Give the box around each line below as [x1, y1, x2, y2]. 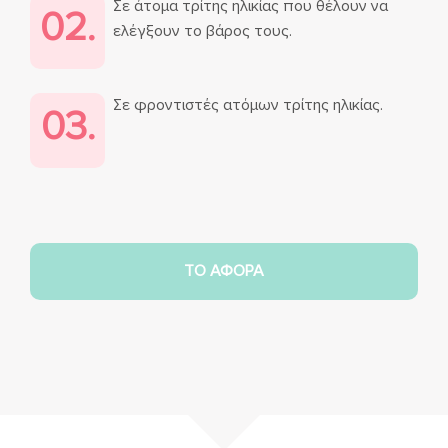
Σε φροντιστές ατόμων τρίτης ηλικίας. [113, 94, 383, 115]
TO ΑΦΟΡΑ [184, 260, 264, 281]
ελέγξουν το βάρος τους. [113, 20, 292, 41]
